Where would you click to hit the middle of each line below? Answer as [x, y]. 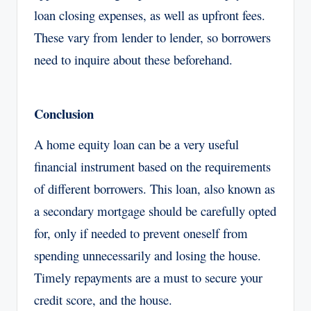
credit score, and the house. [103, 300]
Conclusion [64, 114]
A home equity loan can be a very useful [136, 144]
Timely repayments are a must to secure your [148, 278]
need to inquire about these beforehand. [133, 60]
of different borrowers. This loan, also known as [154, 189]
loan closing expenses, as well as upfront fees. [150, 15]
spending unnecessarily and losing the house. [148, 255]
